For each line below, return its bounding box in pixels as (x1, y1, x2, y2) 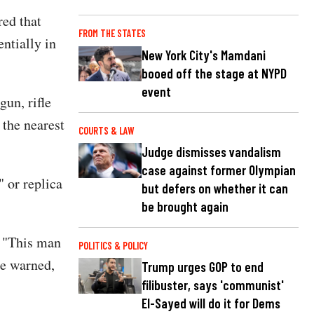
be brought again (142, 198, 228, 214)
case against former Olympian (142, 161, 296, 178)
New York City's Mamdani (142, 46, 266, 63)
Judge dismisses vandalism (142, 143, 281, 160)
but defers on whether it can (142, 179, 288, 196)
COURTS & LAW (78, 124, 135, 137)
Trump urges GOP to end (142, 258, 264, 275)
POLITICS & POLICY (78, 239, 148, 252)
